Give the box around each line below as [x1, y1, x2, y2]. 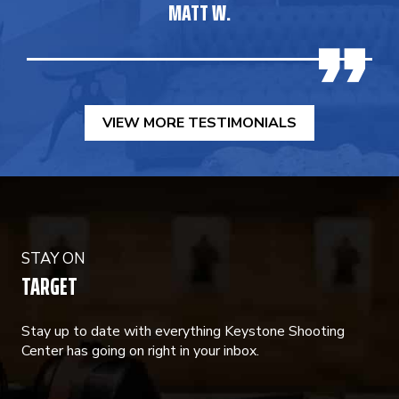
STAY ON [21, 248, 85, 269]
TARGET [21, 268, 77, 305]
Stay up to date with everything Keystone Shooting [21, 322, 345, 341]
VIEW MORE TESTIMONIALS [102, 113, 297, 133]
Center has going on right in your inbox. [21, 341, 259, 361]
